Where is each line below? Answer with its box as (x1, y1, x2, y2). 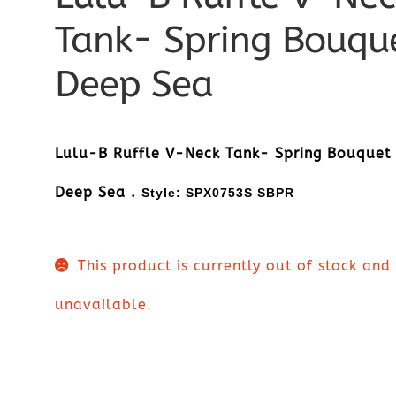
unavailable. (55, 296, 153, 314)
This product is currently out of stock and (77, 257, 391, 275)
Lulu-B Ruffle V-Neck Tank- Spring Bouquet (55, 144, 392, 162)
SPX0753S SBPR (186, 185, 295, 200)
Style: (141, 185, 187, 200)
